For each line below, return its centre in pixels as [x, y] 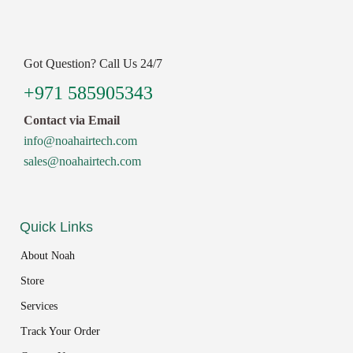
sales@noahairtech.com [82, 161]
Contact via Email [72, 120]
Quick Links [56, 227]
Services [39, 306]
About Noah [48, 256]
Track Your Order [60, 331]
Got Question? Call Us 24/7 [93, 63]
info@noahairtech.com [80, 141]
